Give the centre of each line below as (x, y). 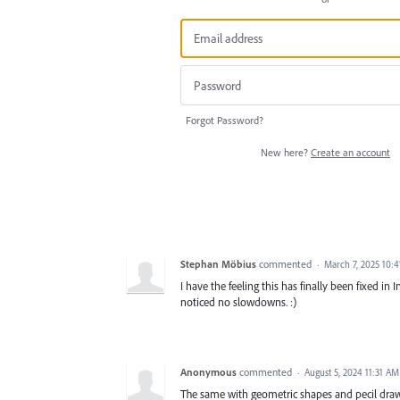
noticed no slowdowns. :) (238, 301)
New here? (286, 152)
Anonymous (208, 371)
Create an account (350, 152)
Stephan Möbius (218, 263)
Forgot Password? (225, 120)
